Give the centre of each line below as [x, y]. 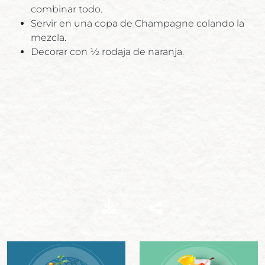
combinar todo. [67, 9]
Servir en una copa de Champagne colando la [138, 24]
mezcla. [49, 38]
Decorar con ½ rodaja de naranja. [107, 52]
